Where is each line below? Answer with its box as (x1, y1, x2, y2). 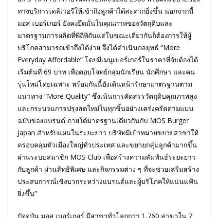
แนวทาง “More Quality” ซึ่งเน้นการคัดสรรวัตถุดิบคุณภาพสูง (18, 91, 197, 101)
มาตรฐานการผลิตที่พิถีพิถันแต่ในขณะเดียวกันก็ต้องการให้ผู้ (18, 30, 191, 40)
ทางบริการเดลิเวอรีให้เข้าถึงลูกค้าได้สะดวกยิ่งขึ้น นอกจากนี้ (18, 6, 194, 16)
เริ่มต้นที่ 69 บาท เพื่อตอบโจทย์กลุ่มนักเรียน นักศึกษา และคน (18, 67, 195, 76)
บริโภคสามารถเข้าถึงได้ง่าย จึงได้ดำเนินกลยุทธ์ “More (18, 42, 180, 52)
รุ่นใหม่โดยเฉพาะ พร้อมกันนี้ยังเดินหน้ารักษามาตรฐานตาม (18, 79, 192, 89)
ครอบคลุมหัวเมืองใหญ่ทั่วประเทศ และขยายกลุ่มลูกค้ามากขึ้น (18, 140, 197, 149)
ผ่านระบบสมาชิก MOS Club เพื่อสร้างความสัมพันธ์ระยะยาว (18, 152, 196, 162)
